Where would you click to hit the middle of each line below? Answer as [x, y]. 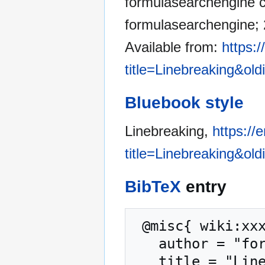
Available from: [173, 47]
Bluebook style [184, 103]
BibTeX [153, 187]
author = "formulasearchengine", [146, 244]
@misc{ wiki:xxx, [138, 226]
